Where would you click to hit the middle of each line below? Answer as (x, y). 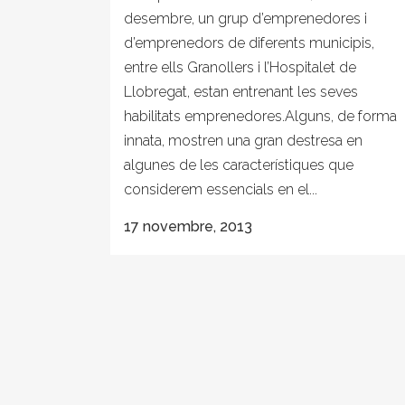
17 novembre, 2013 (188, 226)
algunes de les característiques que (239, 165)
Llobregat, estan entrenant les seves (241, 92)
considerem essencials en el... (221, 189)
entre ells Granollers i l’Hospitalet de (240, 67)
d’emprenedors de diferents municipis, (249, 43)
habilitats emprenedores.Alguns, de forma (260, 116)
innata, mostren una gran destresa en (243, 141)
